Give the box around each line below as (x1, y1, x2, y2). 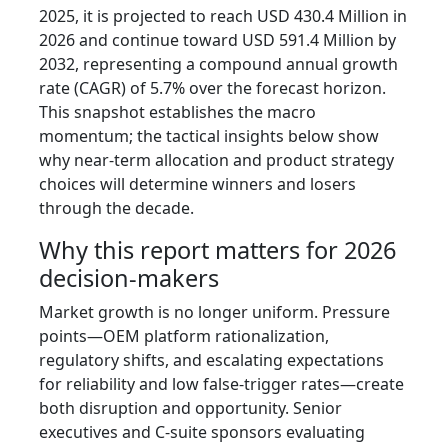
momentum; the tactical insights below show (39, 125, 379, 148)
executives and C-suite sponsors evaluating (39, 421, 365, 444)
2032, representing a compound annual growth (39, 53, 398, 76)
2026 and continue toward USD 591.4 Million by (39, 29, 396, 52)
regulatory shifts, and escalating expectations (39, 349, 384, 372)
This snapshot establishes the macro (39, 101, 316, 124)
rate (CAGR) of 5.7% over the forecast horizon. (39, 77, 386, 100)
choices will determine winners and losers (39, 173, 356, 196)
